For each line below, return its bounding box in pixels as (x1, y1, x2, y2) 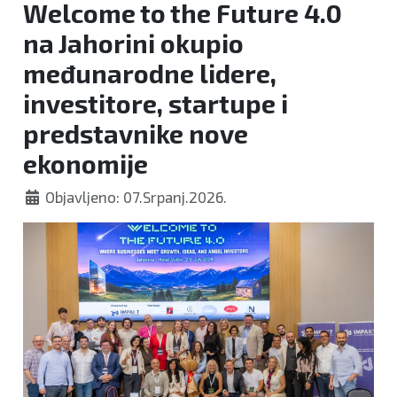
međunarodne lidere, (23, 58, 276, 89)
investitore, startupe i (23, 88, 288, 119)
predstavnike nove (23, 118, 248, 149)
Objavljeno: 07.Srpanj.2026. (45, 188, 228, 206)
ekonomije (23, 148, 148, 179)
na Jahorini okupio (23, 27, 244, 58)
